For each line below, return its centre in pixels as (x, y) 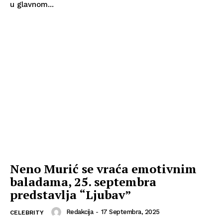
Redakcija (79, 212)
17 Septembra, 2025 (130, 212)
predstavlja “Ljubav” (71, 194)
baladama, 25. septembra (83, 181)
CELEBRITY (27, 212)
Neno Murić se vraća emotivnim (103, 168)
